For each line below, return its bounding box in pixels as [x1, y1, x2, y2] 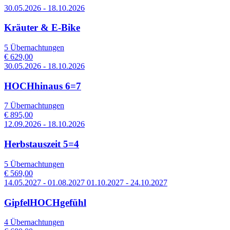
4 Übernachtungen [4, 218, 64, 227]
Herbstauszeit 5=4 [4, 139, 79, 150]
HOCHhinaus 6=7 [4, 80, 81, 91]
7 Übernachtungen [4, 101, 64, 110]
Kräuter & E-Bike [4, 22, 80, 33]
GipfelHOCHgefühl [4, 197, 86, 208]
